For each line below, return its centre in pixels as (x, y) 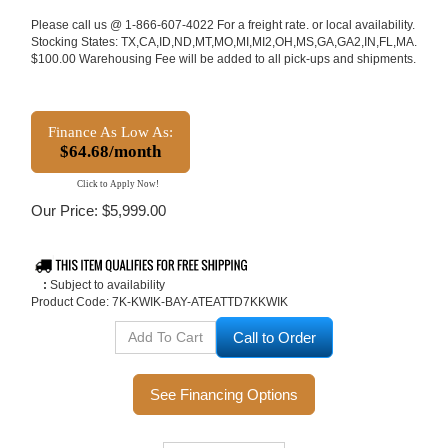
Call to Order (224, 392)
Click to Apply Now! (118, 183)
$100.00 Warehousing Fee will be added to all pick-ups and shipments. (223, 59)
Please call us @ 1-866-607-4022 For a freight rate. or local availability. (223, 25)
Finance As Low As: (110, 131)
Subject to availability (106, 284)
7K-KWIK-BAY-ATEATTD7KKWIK (200, 301)
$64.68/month (110, 151)
